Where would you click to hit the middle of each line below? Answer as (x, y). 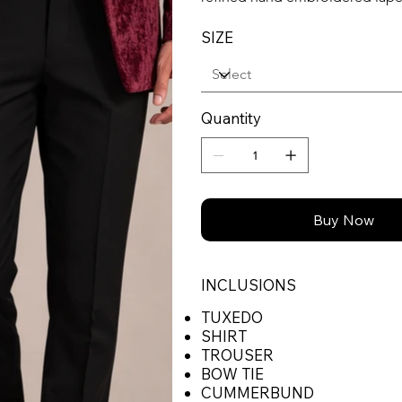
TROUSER (237, 355)
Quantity (231, 118)
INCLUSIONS (249, 285)
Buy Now (343, 220)
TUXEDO (234, 318)
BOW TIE (232, 374)
